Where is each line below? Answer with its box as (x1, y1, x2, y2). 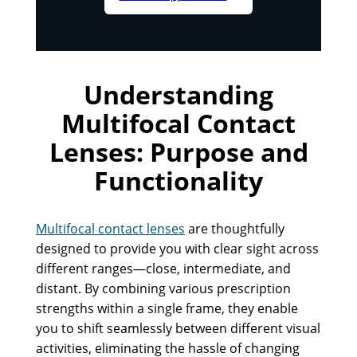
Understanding (84, 77, 273, 112)
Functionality (94, 163, 263, 198)
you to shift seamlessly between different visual (35, 320, 320, 338)
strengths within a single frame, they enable (35, 300, 298, 318)
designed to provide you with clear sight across (35, 240, 319, 258)
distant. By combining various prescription (35, 280, 291, 298)
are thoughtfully (184, 220, 284, 238)
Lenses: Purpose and (49, 135, 308, 170)
